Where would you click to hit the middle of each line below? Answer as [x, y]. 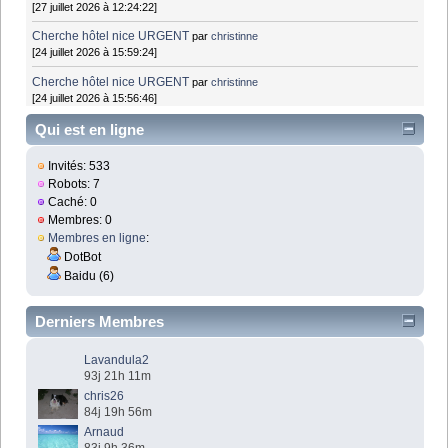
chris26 [104, 396]
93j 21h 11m [118, 376]
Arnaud [104, 432]
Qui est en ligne [89, 130]
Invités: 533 [78, 166]
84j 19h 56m [118, 412]
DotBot [81, 257]
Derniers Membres [99, 322]
